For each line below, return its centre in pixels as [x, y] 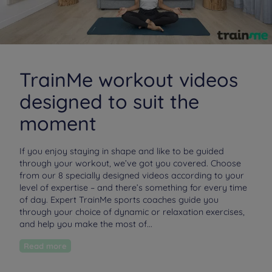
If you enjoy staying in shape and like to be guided [122, 151]
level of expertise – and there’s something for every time [133, 188]
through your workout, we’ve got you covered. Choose [130, 164]
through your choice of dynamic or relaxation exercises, [132, 212]
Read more [48, 246]
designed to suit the [109, 102]
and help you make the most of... [86, 224]
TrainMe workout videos [129, 80]
